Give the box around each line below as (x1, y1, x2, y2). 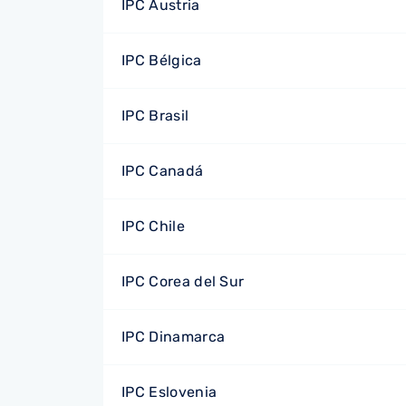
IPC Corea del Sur (121, 273, 245, 290)
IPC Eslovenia (121, 383, 217, 401)
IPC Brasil (121, 107, 189, 124)
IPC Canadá (121, 162, 204, 179)
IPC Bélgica (121, 52, 202, 69)
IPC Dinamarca (121, 328, 226, 345)
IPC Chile (121, 217, 185, 235)
